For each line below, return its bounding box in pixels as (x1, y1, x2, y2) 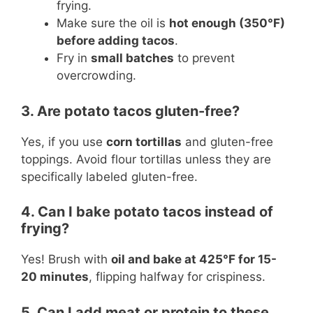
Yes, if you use (21, 134, 106, 149)
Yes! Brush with (21, 252, 111, 266)
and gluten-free (182, 134, 273, 149)
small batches (91, 51, 174, 65)
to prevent (174, 51, 235, 65)
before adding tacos (57, 34, 175, 48)
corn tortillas (106, 134, 182, 149)
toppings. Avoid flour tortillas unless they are (21, 152, 271, 166)
